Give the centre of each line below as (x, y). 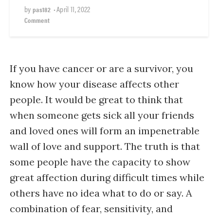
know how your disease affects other (94, 84)
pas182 (42, 9)
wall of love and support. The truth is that (105, 146)
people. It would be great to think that (96, 100)
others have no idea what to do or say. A (101, 193)
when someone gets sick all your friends (102, 115)
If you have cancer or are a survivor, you (101, 68)
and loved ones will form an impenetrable (105, 131)
